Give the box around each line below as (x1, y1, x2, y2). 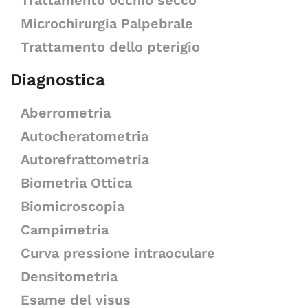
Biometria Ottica (21, 175, 132, 191)
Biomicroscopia (21, 198, 124, 214)
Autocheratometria (21, 128, 148, 144)
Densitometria (21, 268, 118, 285)
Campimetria (21, 221, 109, 238)
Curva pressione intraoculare (21, 245, 215, 261)
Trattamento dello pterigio (21, 38, 200, 55)
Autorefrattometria (21, 151, 149, 168)
